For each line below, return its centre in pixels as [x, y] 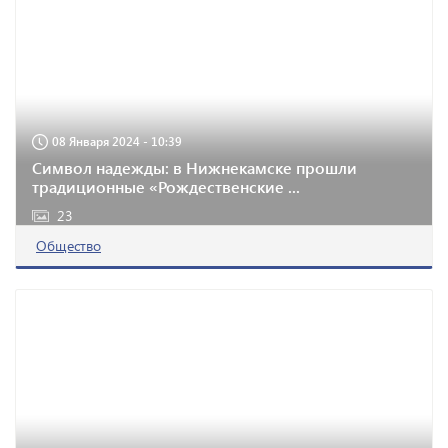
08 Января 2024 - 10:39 [117, 141]
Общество [68, 245]
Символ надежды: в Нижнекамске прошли [194, 167]
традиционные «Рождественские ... [166, 186]
